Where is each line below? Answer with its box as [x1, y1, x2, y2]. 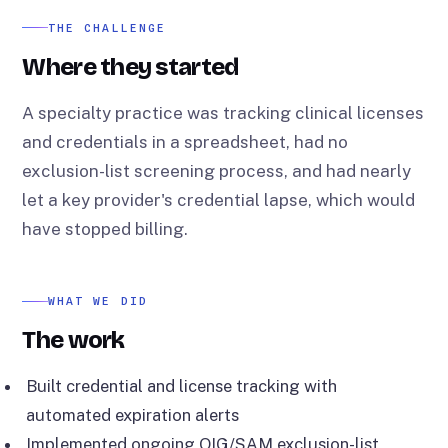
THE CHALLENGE [48, 20, 166, 35]
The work [22, 325, 125, 354]
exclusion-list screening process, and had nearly [22, 161, 412, 182]
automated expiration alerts [26, 405, 240, 426]
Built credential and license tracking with [26, 376, 338, 397]
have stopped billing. [22, 219, 189, 240]
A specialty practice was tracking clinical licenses [22, 103, 425, 124]
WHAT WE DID [48, 294, 148, 309]
